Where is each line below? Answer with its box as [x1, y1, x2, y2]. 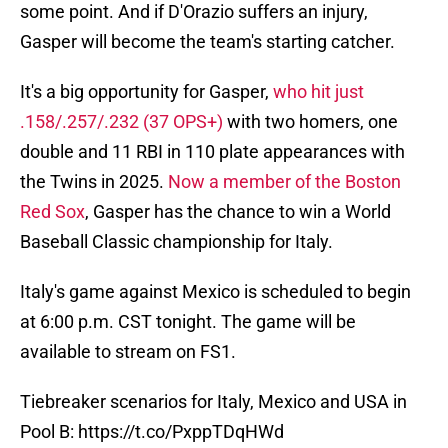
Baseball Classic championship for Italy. [20, 231, 333, 253]
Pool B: [20, 421, 78, 443]
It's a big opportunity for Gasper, [20, 81, 273, 103]
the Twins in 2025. [20, 171, 168, 193]
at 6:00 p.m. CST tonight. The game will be [20, 311, 356, 333]
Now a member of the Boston [168, 171, 401, 193]
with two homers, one [223, 111, 398, 133]
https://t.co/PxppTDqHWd [78, 421, 284, 443]
